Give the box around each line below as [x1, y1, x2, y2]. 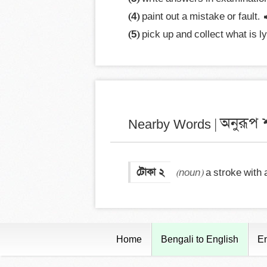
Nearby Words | [128, 117, 220, 132]
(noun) [176, 167, 203, 179]
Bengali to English [161, 234, 238, 244]
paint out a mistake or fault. [139, 11, 260, 23]
